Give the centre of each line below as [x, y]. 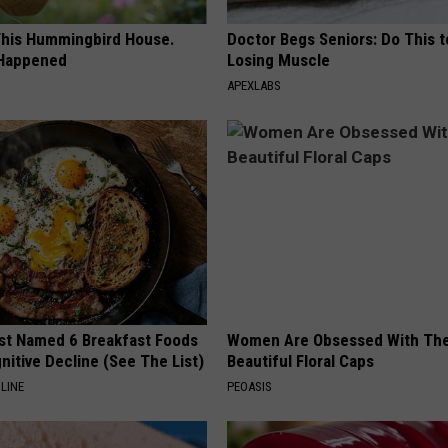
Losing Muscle [279, 59]
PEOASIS [250, 386]
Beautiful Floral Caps [301, 360]
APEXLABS [254, 85]
